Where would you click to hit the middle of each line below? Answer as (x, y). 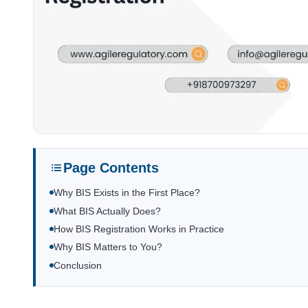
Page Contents (111, 168)
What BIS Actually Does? (107, 211)
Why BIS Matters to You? (108, 247)
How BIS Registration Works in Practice (139, 230)
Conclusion (78, 265)
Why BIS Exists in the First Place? (127, 193)
